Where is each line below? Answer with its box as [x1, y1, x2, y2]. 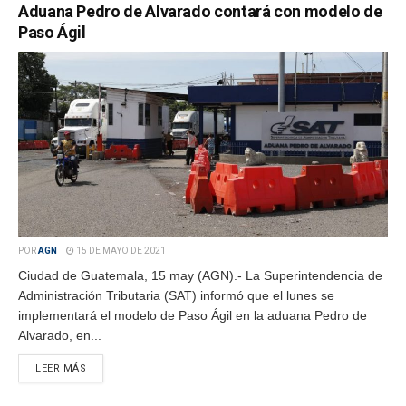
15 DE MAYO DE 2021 [74, 246, 166, 256]
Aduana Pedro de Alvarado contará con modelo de [18, 2, 382, 21]
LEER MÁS [35, 362, 87, 374]
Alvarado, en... [18, 328, 101, 343]
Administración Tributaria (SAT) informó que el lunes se [18, 288, 334, 303]
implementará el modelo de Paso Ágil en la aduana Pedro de [18, 308, 367, 323]
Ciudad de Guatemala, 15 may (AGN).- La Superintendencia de [18, 268, 382, 283]
